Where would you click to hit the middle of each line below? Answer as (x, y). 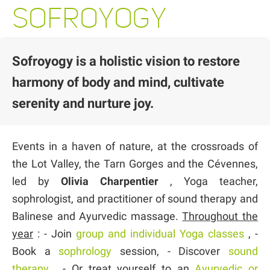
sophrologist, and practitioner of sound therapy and (135, 198)
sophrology (85, 251)
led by (36, 181)
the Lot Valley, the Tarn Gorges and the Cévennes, (135, 163)
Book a (36, 251)
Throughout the (220, 216)
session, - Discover (170, 251)
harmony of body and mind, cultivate (118, 82)
